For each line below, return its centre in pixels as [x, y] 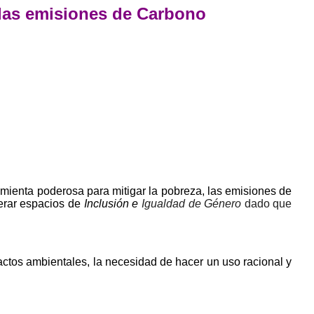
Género [223, 203]
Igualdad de [171, 203]
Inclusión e [112, 203]
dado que [267, 203]
